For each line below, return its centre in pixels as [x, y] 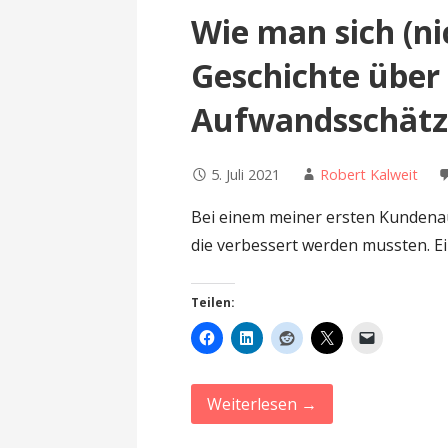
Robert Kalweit [369, 175]
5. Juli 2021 [246, 175]
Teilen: [213, 303]
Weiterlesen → [262, 404]
